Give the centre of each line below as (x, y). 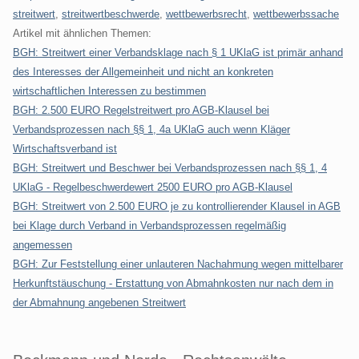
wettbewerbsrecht (206, 14)
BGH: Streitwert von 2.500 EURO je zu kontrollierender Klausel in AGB (177, 206)
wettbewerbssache (296, 14)
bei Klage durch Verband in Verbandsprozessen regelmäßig (149, 225)
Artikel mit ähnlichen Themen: (82, 33)
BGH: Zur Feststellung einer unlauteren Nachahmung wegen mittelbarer (178, 264)
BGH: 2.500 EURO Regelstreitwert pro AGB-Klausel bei (141, 110)
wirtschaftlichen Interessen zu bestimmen (109, 91)
